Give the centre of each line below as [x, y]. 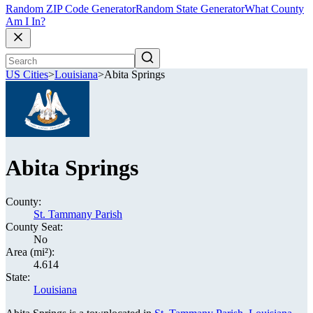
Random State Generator [190, 9]
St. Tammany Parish [78, 214]
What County [274, 9]
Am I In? [26, 22]
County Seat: [34, 227]
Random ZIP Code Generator [71, 9]
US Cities [27, 75]
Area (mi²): [30, 252]
